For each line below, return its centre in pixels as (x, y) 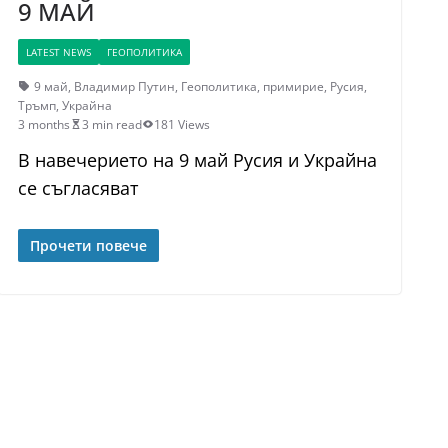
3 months (43, 124)
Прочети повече (88, 245)
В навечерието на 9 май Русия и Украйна (197, 159)
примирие (293, 86)
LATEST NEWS (58, 51)
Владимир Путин (124, 86)
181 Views (181, 124)
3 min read (111, 124)
